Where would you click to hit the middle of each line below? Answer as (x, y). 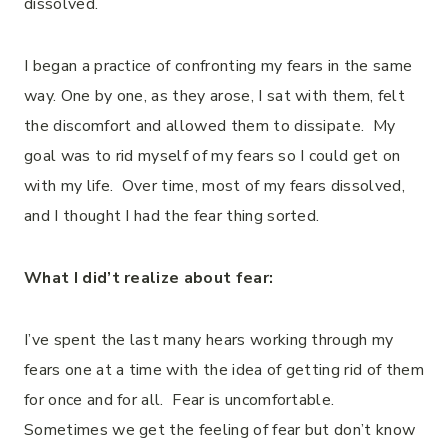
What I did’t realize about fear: (149, 278)
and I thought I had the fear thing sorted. (172, 216)
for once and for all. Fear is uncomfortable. (181, 400)
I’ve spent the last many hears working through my (209, 340)
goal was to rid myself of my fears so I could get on (212, 156)
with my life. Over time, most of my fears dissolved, (214, 186)
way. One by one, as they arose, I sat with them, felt (214, 96)
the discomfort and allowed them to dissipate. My (210, 126)
